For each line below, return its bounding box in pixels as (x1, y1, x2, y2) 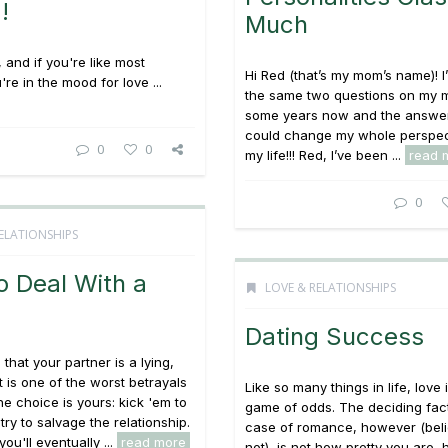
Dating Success (245, 322, 424, 351)
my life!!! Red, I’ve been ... (245, 147, 405, 163)
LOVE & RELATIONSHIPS (265, 279, 396, 296)
